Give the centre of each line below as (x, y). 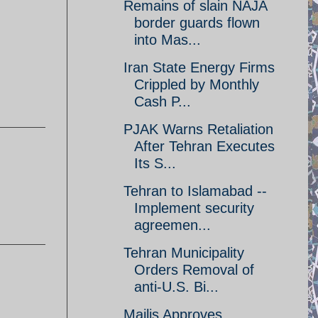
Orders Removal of (194, 270)
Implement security (194, 208)
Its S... (155, 163)
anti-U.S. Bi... (176, 287)
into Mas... (168, 40)
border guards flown (197, 23)
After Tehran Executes (204, 146)
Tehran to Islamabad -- (195, 191)
